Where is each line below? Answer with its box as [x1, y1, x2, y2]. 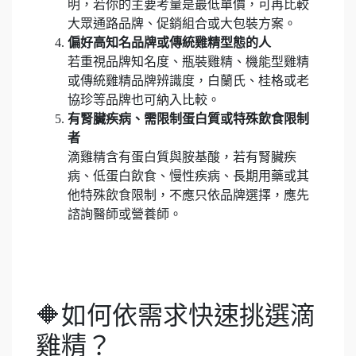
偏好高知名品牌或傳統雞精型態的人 [68, 36, 271, 49]
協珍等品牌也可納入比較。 [68, 93, 220, 106]
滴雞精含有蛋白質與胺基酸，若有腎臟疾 [68, 150, 296, 164]
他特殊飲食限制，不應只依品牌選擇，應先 [68, 188, 309, 202]
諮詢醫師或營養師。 [68, 207, 182, 221]
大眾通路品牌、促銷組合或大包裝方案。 [68, 17, 296, 30]
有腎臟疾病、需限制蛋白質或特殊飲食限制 [68, 112, 309, 126]
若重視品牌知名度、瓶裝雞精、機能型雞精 [68, 55, 309, 68]
